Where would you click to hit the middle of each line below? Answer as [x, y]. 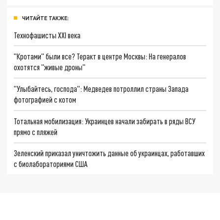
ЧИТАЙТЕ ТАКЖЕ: [45, 18]
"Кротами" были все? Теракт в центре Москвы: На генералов [100, 56]
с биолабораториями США [51, 164]
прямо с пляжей [36, 132]
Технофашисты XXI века [47, 35]
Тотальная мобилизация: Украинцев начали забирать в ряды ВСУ [105, 121]
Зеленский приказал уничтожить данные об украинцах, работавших [110, 153]
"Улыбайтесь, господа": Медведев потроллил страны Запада [101, 89]
